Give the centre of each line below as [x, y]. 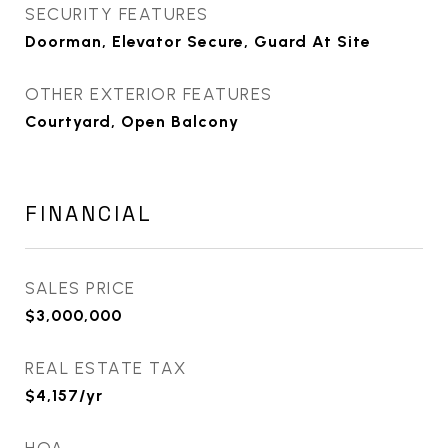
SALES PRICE [80, 288]
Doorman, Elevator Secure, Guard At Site [198, 41]
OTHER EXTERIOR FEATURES [149, 94]
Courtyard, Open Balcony [132, 121]
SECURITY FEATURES [117, 14]
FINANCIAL [89, 213]
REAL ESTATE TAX [106, 368]
